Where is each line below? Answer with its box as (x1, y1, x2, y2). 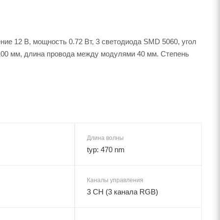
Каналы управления (87, 176, 143, 184)
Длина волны (87, 134, 124, 141)
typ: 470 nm (87, 145, 125, 154)
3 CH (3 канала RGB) (87, 187, 158, 196)
